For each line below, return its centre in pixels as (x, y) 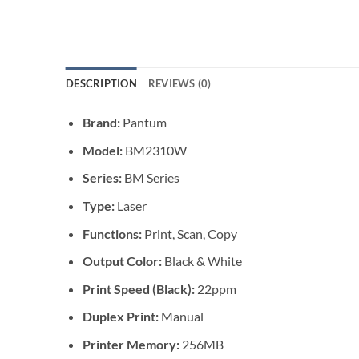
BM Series (151, 178)
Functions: (113, 233)
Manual (182, 317)
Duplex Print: (121, 317)
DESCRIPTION (101, 84)
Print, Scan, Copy (190, 233)
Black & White (203, 261)
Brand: (102, 123)
